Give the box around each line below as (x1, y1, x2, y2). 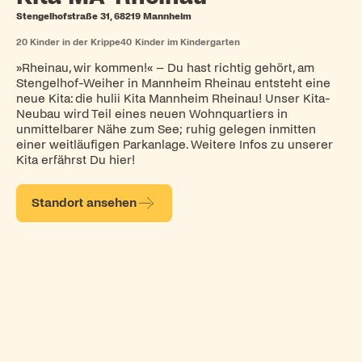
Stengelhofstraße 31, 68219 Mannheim (15, 11, 192, 22)
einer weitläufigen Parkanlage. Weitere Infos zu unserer (15, 137, 333, 151)
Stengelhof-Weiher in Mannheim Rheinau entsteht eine (15, 76, 330, 90)
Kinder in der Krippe (30, 37, 121, 48)
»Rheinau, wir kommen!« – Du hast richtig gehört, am (15, 61, 314, 74)
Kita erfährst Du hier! (15, 153, 135, 166)
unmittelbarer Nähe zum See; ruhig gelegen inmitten (15, 122, 316, 136)
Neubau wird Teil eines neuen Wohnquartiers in (15, 107, 288, 120)
